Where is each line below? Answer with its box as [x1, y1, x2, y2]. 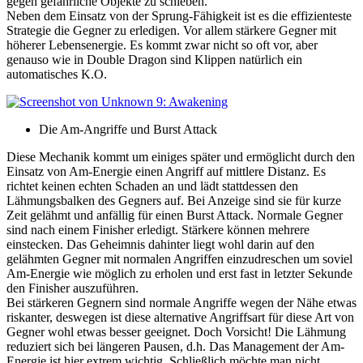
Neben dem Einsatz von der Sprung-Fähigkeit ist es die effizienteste [6, 9, 352, 23]
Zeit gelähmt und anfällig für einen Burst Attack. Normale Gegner [6, 208, 343, 223]
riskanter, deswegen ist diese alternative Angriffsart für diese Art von [6, 310, 354, 325]
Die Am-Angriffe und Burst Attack [39, 122, 217, 137]
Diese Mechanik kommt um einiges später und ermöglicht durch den [6, 150, 355, 164]
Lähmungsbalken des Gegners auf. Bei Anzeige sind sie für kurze [6, 194, 341, 208]
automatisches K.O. [6, 67, 107, 82]
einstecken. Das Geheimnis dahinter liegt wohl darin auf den [6, 237, 314, 252]
